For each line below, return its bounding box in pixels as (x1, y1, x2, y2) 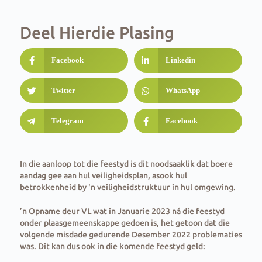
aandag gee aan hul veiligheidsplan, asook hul (19, 171, 187, 181)
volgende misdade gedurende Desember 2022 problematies (19, 230, 242, 240)
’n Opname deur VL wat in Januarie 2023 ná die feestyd (19, 206, 225, 216)
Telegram (51, 116, 84, 126)
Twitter (51, 86, 75, 95)
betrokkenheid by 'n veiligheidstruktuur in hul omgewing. (19, 182, 236, 192)
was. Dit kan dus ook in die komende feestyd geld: (19, 242, 205, 251)
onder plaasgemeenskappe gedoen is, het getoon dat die (19, 218, 230, 228)
